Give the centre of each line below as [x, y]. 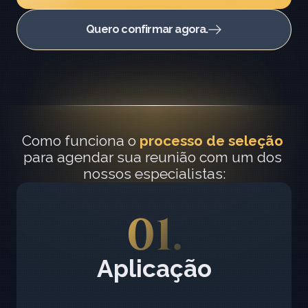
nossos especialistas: [154, 174]
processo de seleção [211, 141]
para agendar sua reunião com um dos [152, 157]
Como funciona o [80, 141]
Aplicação [154, 268]
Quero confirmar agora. [147, 29]
